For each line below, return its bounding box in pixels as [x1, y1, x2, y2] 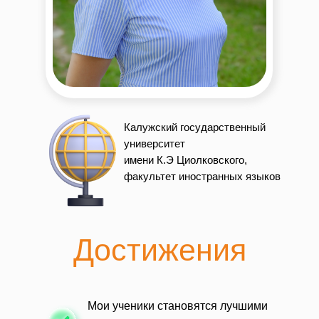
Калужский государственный [124, 121, 266, 133]
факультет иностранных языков [124, 170, 281, 182]
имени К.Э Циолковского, [124, 154, 247, 166]
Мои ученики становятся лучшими [88, 300, 268, 312]
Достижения [73, 233, 246, 267]
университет [124, 137, 185, 150]
